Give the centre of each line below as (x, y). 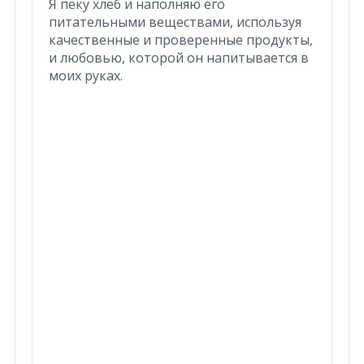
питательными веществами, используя (175, 22)
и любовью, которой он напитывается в (178, 57)
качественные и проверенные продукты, (180, 39)
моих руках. (85, 75)
